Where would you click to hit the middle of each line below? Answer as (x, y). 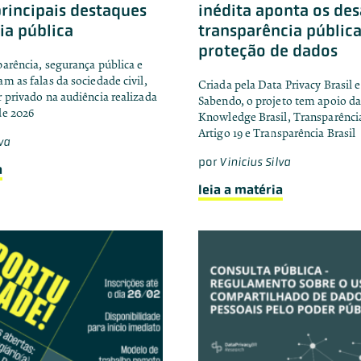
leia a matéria (241, 189)
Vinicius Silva (255, 162)
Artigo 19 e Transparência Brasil (277, 133)
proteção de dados (268, 50)
